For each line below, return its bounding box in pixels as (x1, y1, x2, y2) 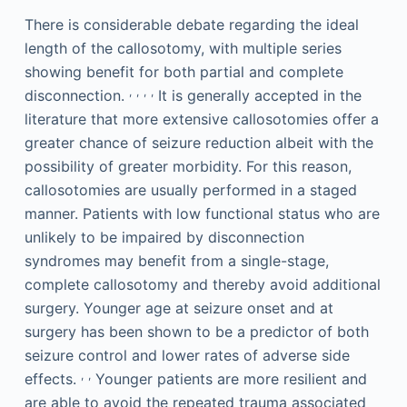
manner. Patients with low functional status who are (24, 204, 380, 223)
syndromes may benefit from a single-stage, (24, 252, 329, 271)
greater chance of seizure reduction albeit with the (24, 134, 373, 153)
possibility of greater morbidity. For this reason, (24, 157, 352, 176)
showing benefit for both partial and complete (24, 63, 343, 82)
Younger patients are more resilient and (90, 370, 367, 389)
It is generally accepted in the (153, 86, 362, 105)
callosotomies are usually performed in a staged (24, 181, 357, 200)
